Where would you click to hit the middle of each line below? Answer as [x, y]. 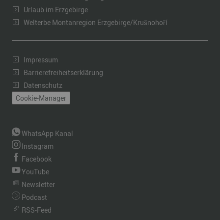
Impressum [41, 59]
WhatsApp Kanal [47, 134]
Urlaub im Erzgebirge [56, 9]
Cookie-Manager [41, 98]
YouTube [35, 172]
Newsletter [38, 185]
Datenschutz [43, 85]
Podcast [34, 197]
